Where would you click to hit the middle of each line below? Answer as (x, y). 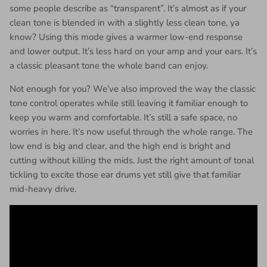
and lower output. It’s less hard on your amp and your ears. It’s (133, 51)
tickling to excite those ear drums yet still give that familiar (125, 174)
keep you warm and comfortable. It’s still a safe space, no (123, 117)
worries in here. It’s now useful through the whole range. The (131, 131)
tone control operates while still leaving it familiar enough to (129, 103)
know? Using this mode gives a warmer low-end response (126, 37)
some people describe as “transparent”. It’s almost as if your (128, 8)
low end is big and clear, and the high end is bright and (120, 146)
